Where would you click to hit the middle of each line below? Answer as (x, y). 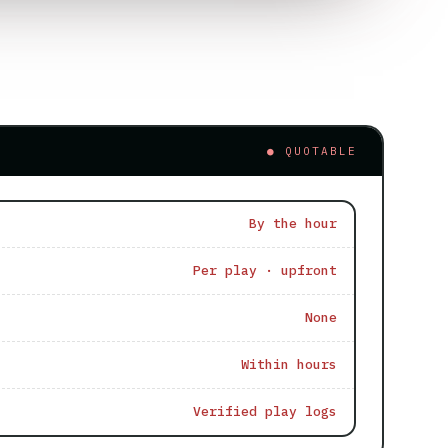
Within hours (288, 365)
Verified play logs (264, 412)
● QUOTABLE (311, 150)
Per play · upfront (264, 271)
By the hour (292, 224)
